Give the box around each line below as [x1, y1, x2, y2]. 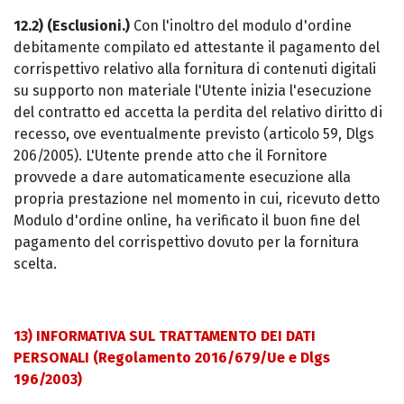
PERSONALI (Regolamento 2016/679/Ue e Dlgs [14, 349, 330, 366]
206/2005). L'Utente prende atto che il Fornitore [14, 147, 327, 164]
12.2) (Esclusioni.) [14, 17, 130, 34]
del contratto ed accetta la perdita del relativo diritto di [14, 104, 382, 121]
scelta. [14, 255, 57, 272]
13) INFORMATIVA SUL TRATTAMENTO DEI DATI [14, 327, 316, 344]
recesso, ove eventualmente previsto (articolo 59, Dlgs [14, 125, 374, 142]
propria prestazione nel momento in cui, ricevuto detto [14, 190, 380, 207]
